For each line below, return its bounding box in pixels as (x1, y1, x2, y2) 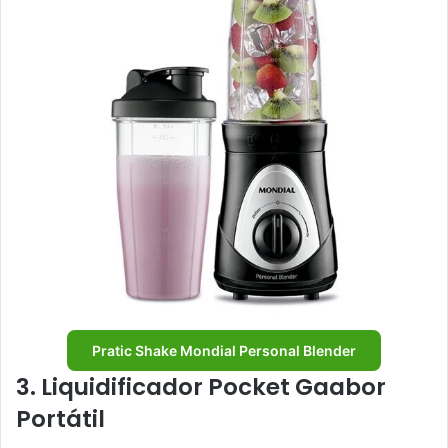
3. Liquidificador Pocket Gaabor (16, 370, 386, 403)
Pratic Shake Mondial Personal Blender (92, 341, 356, 359)
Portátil (16, 402, 105, 435)
